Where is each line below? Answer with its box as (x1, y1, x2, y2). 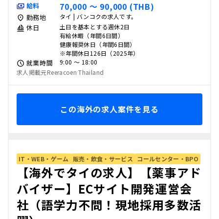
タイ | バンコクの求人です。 (60, 12, 137, 21)
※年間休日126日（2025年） (60, 49, 139, 57)
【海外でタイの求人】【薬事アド (17, 164, 202, 181)
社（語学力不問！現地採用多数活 (17, 196, 202, 213)
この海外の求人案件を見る (60, 103, 159, 115)
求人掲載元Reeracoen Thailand (17, 68, 104, 76)
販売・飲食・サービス (72, 154, 133, 163)
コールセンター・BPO (137, 154, 199, 163)
